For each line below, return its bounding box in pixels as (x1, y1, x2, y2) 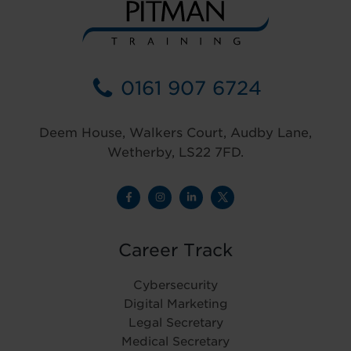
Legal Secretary (128, 315, 223, 330)
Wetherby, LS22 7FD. (107, 144, 244, 160)
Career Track (118, 239, 233, 260)
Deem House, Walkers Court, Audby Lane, (39, 125, 312, 140)
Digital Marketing (123, 296, 228, 311)
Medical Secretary (121, 334, 230, 349)
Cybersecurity (133, 277, 218, 292)
